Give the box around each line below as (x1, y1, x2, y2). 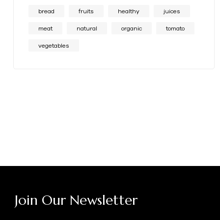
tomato (166, 25, 185, 31)
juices (164, 7, 180, 14)
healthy (118, 7, 139, 14)
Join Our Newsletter (15, 192, 137, 209)
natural (77, 25, 97, 31)
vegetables (38, 42, 69, 49)
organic (121, 25, 142, 31)
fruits (79, 7, 94, 14)
